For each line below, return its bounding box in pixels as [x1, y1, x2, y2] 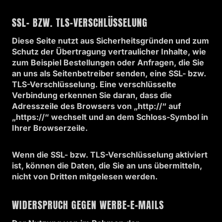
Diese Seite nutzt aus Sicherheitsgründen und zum [12, 36, 209, 46]
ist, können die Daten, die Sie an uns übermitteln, [12, 161, 202, 170]
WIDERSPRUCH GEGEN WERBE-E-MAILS [12, 197, 164, 213]
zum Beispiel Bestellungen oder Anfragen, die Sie [12, 57, 204, 67]
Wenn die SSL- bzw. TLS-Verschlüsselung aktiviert [12, 150, 208, 160]
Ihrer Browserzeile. [12, 123, 88, 133]
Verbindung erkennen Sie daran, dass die [12, 90, 172, 100]
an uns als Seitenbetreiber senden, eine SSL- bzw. [12, 68, 206, 78]
